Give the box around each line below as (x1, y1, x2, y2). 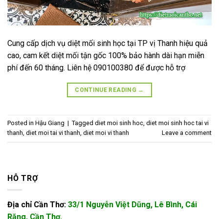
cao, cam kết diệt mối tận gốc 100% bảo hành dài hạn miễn (7, 50, 204, 60)
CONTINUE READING (75, 86, 138, 93)
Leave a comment (162, 129, 212, 137)
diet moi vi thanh (83, 129, 129, 137)
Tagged (72, 119, 95, 127)
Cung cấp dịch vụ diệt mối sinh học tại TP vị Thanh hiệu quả (7, 38, 208, 48)
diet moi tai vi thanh (26, 129, 80, 137)
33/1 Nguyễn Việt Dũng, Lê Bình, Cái (68, 200, 197, 210)
